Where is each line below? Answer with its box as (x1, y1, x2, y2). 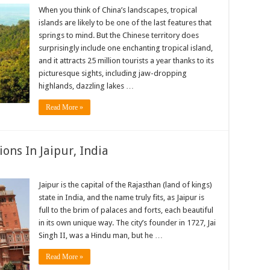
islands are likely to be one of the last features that (39, 18, 212, 27)
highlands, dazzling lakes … (39, 81, 134, 90)
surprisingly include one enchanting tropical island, (39, 43, 213, 52)
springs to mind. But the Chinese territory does (39, 31, 199, 40)
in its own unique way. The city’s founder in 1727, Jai (39, 218, 216, 227)
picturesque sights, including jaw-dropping (39, 69, 187, 78)
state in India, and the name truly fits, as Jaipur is (39, 193, 204, 202)
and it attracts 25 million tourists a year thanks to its (39, 56, 214, 65)
